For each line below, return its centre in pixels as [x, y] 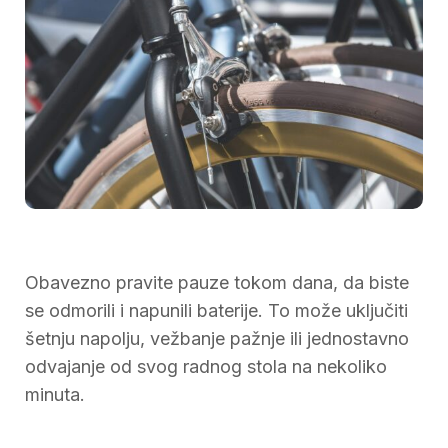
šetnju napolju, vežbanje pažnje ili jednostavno [217, 338]
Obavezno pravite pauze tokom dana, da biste [217, 282]
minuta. [55, 394]
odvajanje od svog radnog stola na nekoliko [206, 366]
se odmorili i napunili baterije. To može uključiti [216, 310]
